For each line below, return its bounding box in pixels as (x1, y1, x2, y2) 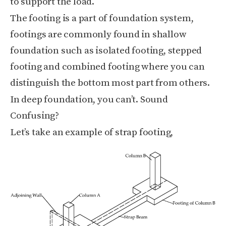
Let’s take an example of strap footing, (10, 126, 174, 138)
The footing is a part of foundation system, (10, 12, 194, 24)
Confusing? (10, 109, 60, 122)
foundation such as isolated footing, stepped (10, 44, 202, 56)
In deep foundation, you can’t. (10, 93, 140, 105)
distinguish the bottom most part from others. (10, 77, 210, 89)
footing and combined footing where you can (10, 61, 205, 73)
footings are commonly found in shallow (10, 28, 187, 40)
